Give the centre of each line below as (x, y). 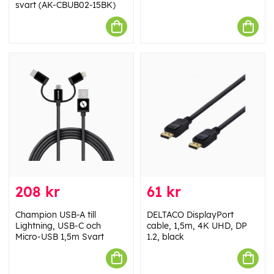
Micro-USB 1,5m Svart (60, 236)
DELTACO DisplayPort (190, 214)
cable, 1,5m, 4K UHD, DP (197, 225)
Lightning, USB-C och (58, 225)
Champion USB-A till (56, 214)
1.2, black (165, 236)
